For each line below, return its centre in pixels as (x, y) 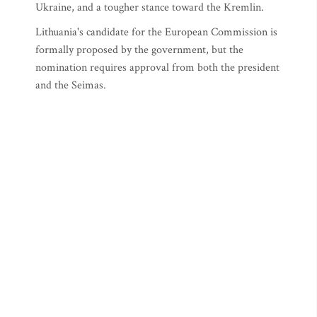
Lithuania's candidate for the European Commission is (156, 32)
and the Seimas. (71, 85)
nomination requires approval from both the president (157, 68)
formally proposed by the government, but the (139, 50)
